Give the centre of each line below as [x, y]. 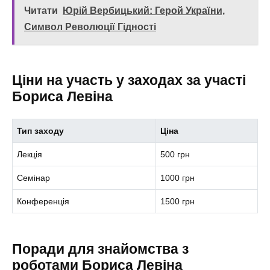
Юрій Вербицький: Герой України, [144, 11]
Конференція [43, 202]
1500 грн [178, 202]
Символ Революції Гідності [90, 27]
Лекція [30, 155]
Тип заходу [41, 131]
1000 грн [178, 178]
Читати [41, 11]
